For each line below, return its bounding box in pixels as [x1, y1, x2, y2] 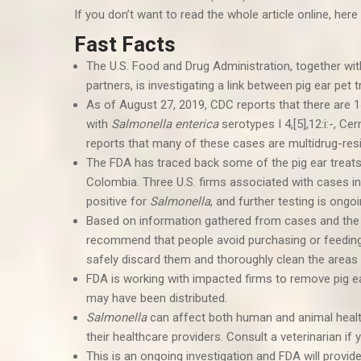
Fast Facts [74, 32, 176, 56]
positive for [86, 194, 150, 209]
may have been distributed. [86, 291, 227, 305]
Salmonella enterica [111, 117, 222, 131]
